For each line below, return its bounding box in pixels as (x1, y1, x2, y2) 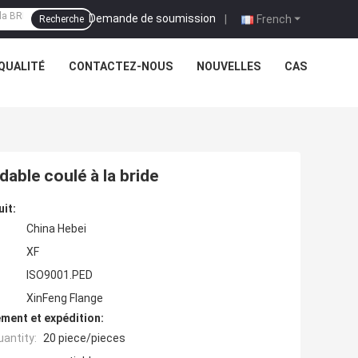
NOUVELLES (197, 60, 261, 73)
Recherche (39, 14, 84, 25)
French (257, 12, 292, 26)
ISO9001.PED (26, 268, 93, 282)
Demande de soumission (89, 11, 216, 25)
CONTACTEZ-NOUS (69, 60, 173, 73)
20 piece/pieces (43, 332, 125, 345)
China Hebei (26, 222, 86, 236)
